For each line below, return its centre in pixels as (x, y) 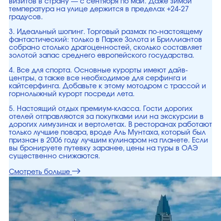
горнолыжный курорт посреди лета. (72, 94)
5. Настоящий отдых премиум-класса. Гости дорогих (101, 109)
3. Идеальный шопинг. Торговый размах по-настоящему (106, 32)
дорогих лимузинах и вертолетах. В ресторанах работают (110, 125)
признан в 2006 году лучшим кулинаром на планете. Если (109, 141)
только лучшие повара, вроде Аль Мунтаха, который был (107, 133)
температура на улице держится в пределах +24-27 (99, 9)
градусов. (26, 17)
